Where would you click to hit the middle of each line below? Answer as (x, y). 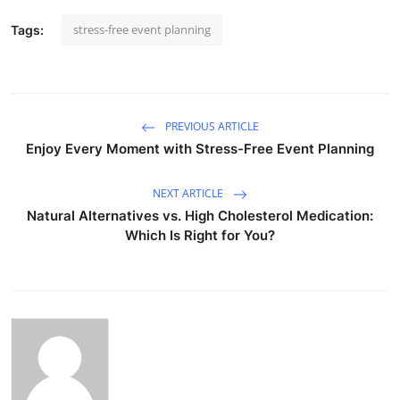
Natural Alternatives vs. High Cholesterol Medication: (200, 215)
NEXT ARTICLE (189, 194)
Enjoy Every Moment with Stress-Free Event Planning (200, 148)
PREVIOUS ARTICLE (211, 127)
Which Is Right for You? (200, 235)
